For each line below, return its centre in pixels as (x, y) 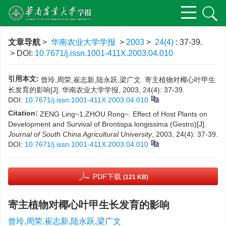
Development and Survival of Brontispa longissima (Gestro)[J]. (107, 124)
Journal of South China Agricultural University (80, 134)
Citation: (23, 113)
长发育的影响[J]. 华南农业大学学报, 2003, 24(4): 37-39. (96, 90)
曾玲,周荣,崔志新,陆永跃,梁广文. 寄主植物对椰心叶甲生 (128, 80)
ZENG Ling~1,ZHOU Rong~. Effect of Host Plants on (124, 114)
